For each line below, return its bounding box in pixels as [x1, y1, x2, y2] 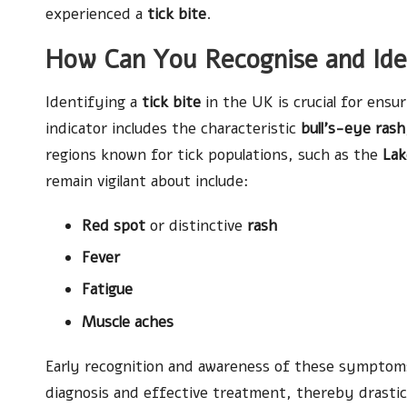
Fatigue [82, 279, 133, 301]
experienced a [45, 3, 147, 25]
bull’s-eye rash [301, 117, 405, 139]
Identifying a [45, 91, 142, 113]
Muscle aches [82, 311, 174, 333]
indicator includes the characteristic [45, 117, 301, 139]
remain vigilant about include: [45, 170, 249, 192]
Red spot [82, 214, 145, 236]
